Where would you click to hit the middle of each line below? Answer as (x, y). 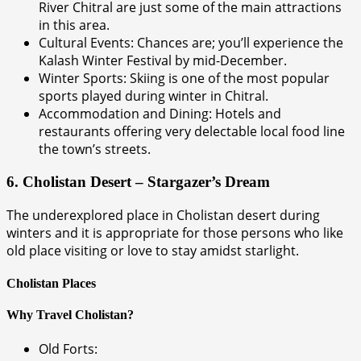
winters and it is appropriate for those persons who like (175, 232)
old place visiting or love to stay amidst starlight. (153, 250)
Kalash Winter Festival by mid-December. (163, 61)
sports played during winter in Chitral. (154, 96)
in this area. (74, 25)
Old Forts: (68, 349)
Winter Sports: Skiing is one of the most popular (184, 79)
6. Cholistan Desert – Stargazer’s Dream (138, 182)
